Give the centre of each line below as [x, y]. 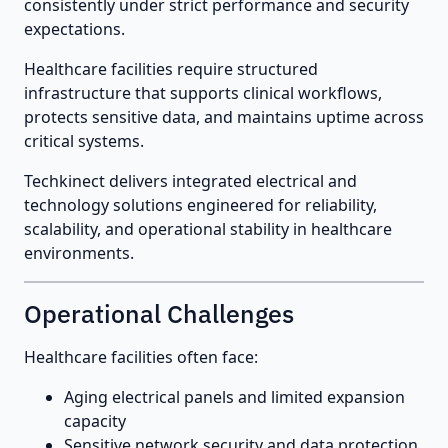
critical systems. [84, 140]
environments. [79, 252]
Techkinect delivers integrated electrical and [190, 180]
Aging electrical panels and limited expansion [234, 396]
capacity [95, 420]
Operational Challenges [159, 313]
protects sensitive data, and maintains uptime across [224, 116]
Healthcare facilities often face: [141, 356]
